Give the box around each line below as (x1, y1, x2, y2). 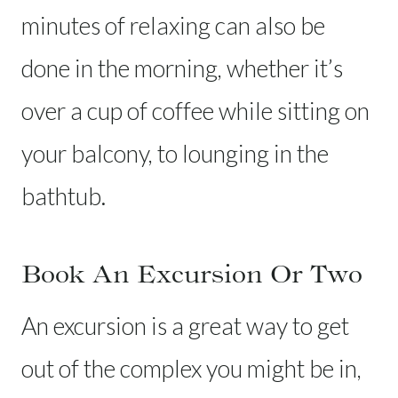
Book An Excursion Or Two (21, 258, 362, 289)
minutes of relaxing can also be (21, 10, 325, 40)
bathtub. (21, 180, 106, 211)
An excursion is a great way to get (21, 310, 349, 340)
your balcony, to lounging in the (21, 138, 329, 168)
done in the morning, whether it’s (21, 52, 343, 83)
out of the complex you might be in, (21, 353, 362, 383)
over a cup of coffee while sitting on (21, 95, 370, 125)
